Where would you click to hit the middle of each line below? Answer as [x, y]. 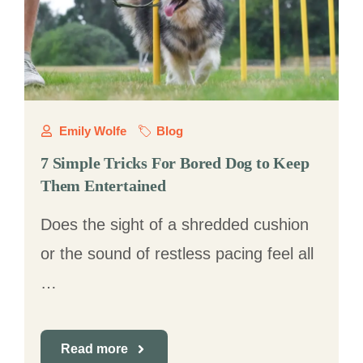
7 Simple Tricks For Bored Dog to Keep [175, 163]
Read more [94, 349]
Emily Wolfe [92, 131]
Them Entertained [103, 186]
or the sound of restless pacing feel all [177, 254]
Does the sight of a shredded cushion [175, 224]
